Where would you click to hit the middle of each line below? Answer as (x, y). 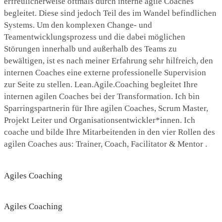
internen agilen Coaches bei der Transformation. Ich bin (102, 96)
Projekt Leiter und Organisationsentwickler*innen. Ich (100, 120)
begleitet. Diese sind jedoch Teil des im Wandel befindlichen (110, 13)
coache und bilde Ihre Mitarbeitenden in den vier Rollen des (110, 132)
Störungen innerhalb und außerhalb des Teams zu (90, 49)
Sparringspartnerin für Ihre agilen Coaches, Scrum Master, (106, 108)
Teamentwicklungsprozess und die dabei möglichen (95, 37)
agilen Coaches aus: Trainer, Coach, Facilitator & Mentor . (106, 144)
